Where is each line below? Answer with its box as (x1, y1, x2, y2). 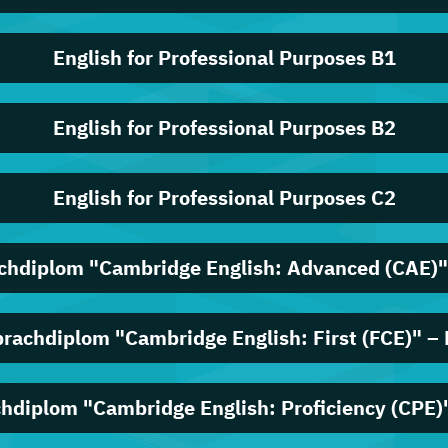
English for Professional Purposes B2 (52, 114, 396, 141)
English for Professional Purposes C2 (52, 184, 396, 211)
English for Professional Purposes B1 (52, 44, 396, 71)
